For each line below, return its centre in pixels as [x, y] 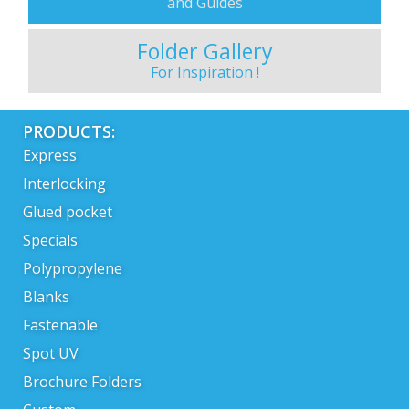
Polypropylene [73, 268]
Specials [50, 240]
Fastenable [60, 325]
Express [50, 155]
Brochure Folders [82, 381]
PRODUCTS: [69, 131]
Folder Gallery [204, 51]
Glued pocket [68, 211]
